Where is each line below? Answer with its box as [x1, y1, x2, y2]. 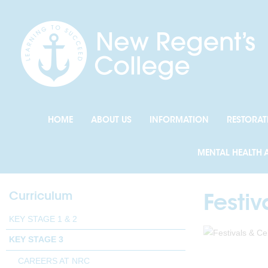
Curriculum [9, 188, 72, 203]
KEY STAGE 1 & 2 [9, 214, 77, 224]
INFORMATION [150, 114, 209, 125]
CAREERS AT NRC [18, 256, 90, 266]
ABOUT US [91, 114, 132, 125]
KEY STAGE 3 [9, 235, 63, 244]
